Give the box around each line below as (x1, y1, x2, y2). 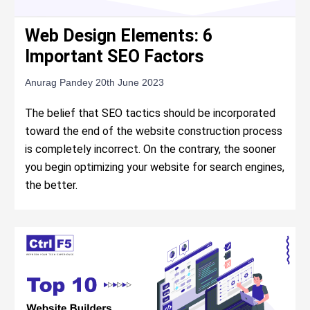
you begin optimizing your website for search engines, (25, 161, 285, 174)
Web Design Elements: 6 (25, 26, 213, 46)
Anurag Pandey (25, 77, 96, 89)
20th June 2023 (95, 77, 165, 89)
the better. (25, 179, 78, 192)
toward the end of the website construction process (25, 125, 283, 138)
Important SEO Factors (25, 46, 204, 67)
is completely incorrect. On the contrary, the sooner (25, 143, 277, 156)
